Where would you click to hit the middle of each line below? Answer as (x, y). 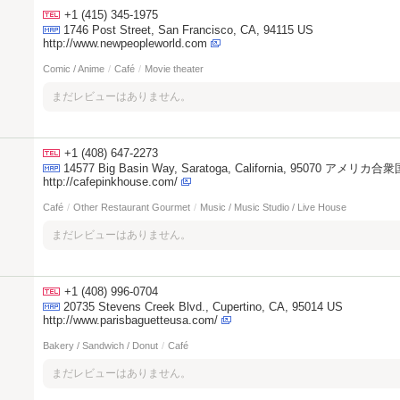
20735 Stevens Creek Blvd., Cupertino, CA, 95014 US (203, 307)
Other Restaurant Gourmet (132, 207)
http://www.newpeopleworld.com (125, 43)
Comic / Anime (74, 69)
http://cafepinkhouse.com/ (110, 182)
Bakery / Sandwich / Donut (100, 346)
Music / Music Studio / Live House (273, 207)
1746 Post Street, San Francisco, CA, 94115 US (188, 30)
